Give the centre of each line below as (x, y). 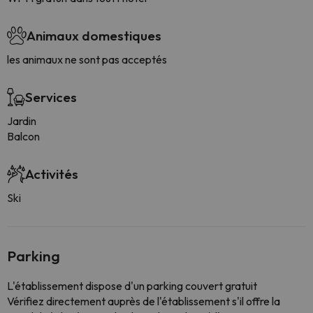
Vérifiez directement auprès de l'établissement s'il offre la (144, 301)
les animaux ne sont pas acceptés (87, 59)
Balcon (23, 136)
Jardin (22, 121)
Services (51, 97)
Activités (52, 174)
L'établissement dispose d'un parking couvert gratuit (132, 286)
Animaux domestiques (94, 36)
